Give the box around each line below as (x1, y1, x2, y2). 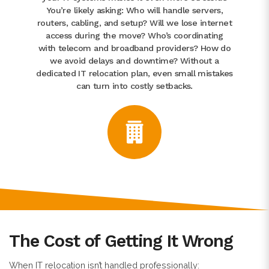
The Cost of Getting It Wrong (9, 230, 233, 251)
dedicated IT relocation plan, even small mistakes (36, 68, 233, 78)
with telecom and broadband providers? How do (38, 43, 231, 53)
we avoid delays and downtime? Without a (50, 55, 219, 65)
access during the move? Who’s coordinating (46, 30, 223, 40)
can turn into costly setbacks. (76, 80, 193, 91)
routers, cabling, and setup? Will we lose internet (37, 17, 232, 28)
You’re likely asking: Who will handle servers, (46, 5, 223, 15)
